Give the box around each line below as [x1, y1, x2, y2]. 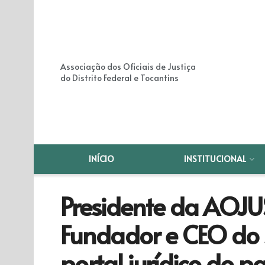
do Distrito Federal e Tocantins [60, 72, 179, 83]
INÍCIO [89, 153, 115, 164]
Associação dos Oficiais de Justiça [60, 61, 196, 72]
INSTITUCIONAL [184, 153, 247, 164]
